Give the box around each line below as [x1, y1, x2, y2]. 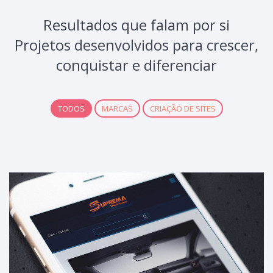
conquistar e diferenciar [56, 55, 217, 76]
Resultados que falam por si [43, 15, 230, 35]
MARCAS [101, 103, 133, 115]
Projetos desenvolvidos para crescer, [15, 35, 258, 55]
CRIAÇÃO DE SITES [149, 103, 216, 115]
